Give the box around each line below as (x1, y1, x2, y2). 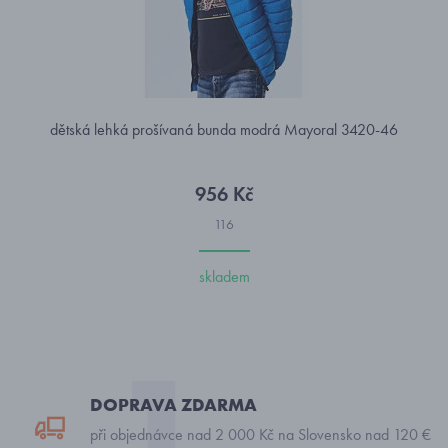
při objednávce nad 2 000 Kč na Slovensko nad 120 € (90, 424, 431, 445)
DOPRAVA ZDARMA (90, 393, 257, 416)
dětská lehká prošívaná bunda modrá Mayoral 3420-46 (50, 119, 398, 140)
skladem (198, 266, 250, 287)
